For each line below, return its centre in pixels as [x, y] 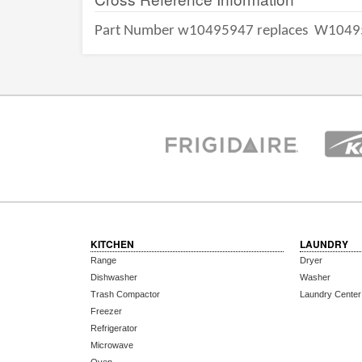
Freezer [106, 311]
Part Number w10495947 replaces [203, 31]
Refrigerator [114, 328]
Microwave [112, 345]
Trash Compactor [125, 294]
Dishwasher [114, 277]
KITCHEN [112, 244]
